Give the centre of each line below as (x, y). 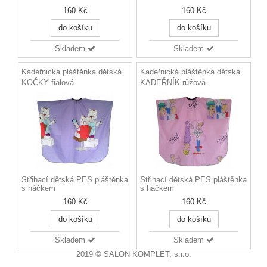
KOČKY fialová (48, 83)
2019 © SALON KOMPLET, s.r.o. (133, 254)
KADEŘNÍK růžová (173, 83)
